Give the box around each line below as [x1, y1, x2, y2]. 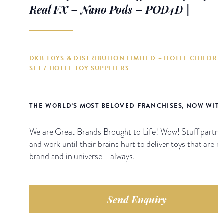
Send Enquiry [107, 192, 167, 206]
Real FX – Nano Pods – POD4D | [29, 2, 190, 17]
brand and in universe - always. [29, 149, 135, 162]
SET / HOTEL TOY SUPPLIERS [29, 63, 129, 73]
